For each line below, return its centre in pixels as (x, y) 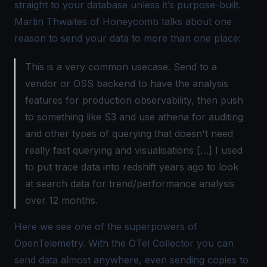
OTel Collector (161, 243)
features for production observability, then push (134, 100)
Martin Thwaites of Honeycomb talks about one (123, 21)
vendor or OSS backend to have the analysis (127, 83)
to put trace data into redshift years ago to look (132, 167)
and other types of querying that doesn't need (129, 133)
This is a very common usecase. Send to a (121, 66)
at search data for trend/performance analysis (130, 183)
